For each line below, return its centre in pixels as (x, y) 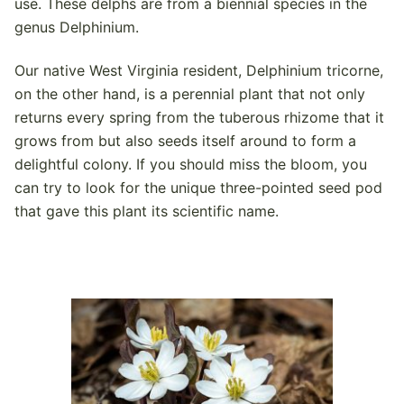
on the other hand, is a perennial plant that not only (190, 93)
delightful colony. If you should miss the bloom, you (191, 164)
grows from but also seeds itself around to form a (185, 140)
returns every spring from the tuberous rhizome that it (199, 117)
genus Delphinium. (77, 28)
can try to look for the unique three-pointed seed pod (198, 187)
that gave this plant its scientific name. (147, 211)
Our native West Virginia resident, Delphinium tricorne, (199, 70)
